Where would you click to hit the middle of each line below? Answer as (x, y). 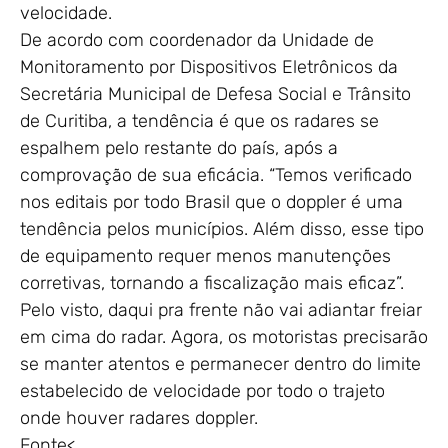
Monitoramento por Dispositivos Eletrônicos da (209, 66)
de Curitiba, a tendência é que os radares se (199, 120)
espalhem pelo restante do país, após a (179, 147)
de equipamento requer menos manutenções (205, 255)
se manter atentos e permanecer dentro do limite (220, 363)
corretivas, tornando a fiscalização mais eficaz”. (212, 282)
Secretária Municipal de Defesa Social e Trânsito (215, 93)
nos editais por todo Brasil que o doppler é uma (211, 201)
